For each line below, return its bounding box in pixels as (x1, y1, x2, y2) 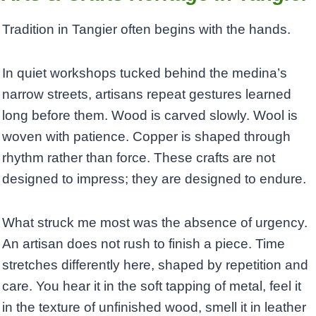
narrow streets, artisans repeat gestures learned (2, 87, 291, 102)
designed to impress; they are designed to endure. (2, 171, 306, 187)
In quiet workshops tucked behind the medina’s (2, 66, 287, 81)
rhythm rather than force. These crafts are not (2, 150, 275, 166)
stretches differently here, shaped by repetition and (2, 257, 308, 273)
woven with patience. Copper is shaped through (2, 129, 291, 145)
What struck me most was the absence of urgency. (2, 215, 308, 231)
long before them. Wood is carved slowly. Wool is (2, 108, 298, 123)
